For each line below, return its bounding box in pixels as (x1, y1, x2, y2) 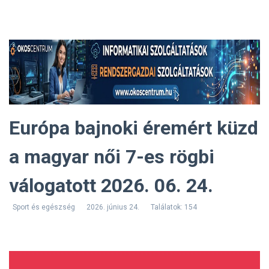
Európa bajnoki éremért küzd (9, 116, 258, 139)
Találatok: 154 (151, 203, 197, 211)
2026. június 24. (86, 203, 139, 211)
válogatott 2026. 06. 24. (9, 174, 213, 197)
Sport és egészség (13, 203, 75, 211)
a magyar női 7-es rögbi (9, 145, 214, 168)
